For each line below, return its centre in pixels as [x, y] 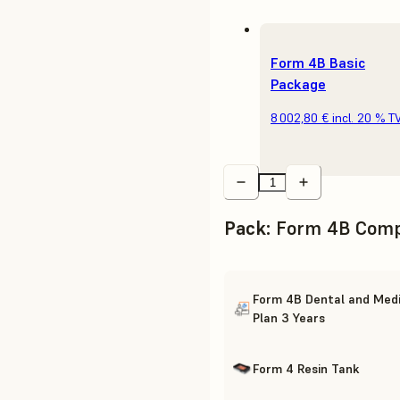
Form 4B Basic [318, 63]
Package [298, 84]
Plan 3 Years [289, 317]
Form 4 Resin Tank [306, 368]
